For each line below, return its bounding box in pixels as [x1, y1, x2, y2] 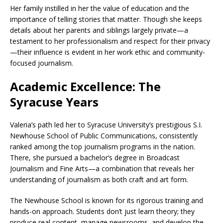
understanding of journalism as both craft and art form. [10, 175, 188, 184]
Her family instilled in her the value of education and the [10, 3, 189, 13]
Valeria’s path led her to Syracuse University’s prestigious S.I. [10, 120, 202, 129]
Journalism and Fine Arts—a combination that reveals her [10, 164, 194, 173]
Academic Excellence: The [10, 78, 161, 95]
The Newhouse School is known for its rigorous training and [10, 196, 203, 205]
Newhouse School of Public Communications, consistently [10, 131, 198, 140]
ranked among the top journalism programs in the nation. [10, 142, 195, 151]
